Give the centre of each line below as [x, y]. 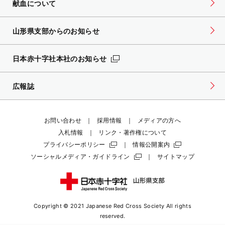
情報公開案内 [151, 144]
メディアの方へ [159, 120]
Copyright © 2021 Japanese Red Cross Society [100, 206]
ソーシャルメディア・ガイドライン [80, 156]
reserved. [113, 216]
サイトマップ [176, 156]
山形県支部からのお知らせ [56, 31]
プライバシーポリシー [74, 144]
